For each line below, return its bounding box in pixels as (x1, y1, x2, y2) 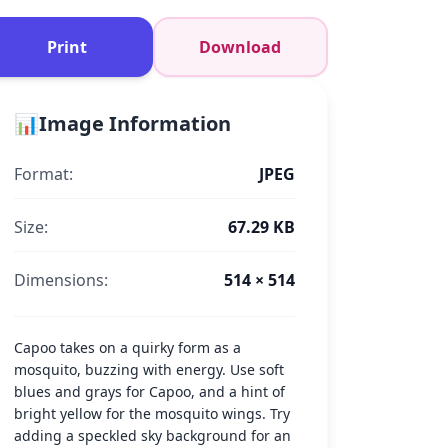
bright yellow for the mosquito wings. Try (14, 404, 291, 423)
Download (199, 36, 282, 58)
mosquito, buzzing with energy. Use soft (14, 360, 285, 379)
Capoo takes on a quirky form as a (14, 338, 242, 357)
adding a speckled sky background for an (14, 426, 292, 445)
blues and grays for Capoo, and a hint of (14, 382, 286, 401)
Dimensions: (14, 269, 109, 291)
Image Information (39, 110, 232, 137)
